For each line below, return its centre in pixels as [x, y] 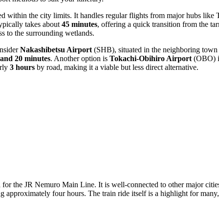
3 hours [22, 67]
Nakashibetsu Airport [56, 50]
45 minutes [79, 24]
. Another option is [80, 59]
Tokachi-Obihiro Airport [151, 59]
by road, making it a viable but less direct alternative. [117, 67]
